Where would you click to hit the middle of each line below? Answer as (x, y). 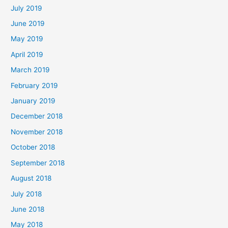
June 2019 (28, 24)
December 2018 (37, 116)
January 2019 (33, 101)
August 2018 (31, 178)
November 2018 (37, 132)
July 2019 (27, 8)
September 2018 (38, 163)
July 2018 (26, 194)
